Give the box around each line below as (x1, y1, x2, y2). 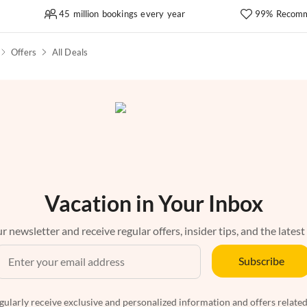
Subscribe (238, 254, 284, 268)
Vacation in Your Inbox (44, 190, 263, 217)
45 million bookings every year (58, 8, 186, 19)
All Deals (51, 47, 88, 58)
